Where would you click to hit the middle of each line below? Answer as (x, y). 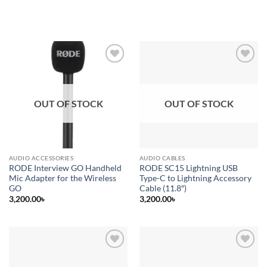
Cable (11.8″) (163, 188)
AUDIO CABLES (162, 158)
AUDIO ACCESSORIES (41, 158)
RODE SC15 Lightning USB (188, 168)
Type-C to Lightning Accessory (195, 178)
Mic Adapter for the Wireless (62, 178)
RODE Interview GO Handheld (65, 168)
